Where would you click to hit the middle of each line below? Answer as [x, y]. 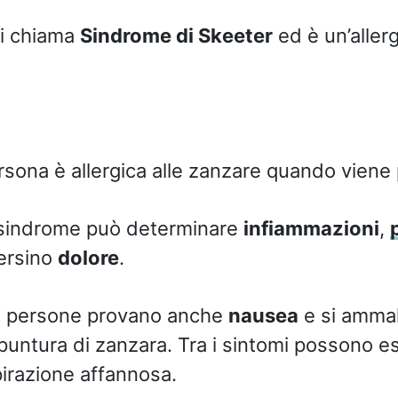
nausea [263, 315]
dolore [88, 257]
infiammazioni [311, 228]
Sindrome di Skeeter [176, 35]
